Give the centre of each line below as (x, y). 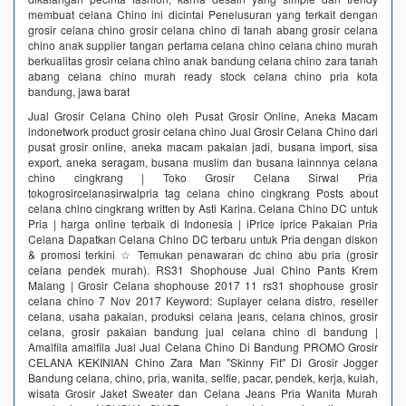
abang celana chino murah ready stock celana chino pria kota (203, 75)
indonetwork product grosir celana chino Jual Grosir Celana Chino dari (203, 130)
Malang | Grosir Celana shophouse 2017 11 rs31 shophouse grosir (203, 285)
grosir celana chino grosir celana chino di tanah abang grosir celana (203, 29)
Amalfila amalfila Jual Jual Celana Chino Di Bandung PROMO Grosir (203, 346)
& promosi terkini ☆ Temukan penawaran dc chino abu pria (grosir (203, 254)
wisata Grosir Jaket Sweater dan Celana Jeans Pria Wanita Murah (203, 392)
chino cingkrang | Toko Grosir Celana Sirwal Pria (203, 177)
